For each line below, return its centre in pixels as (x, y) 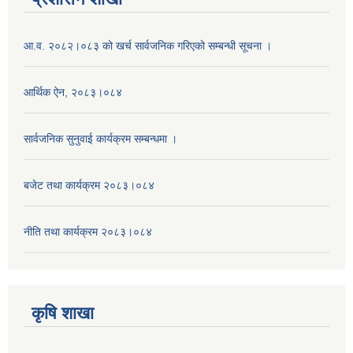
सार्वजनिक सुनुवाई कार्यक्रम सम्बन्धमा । (100, 138)
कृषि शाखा (63, 313)
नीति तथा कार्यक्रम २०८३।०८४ (88, 231)
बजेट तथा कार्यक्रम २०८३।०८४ (89, 185)
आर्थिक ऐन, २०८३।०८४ (73, 92)
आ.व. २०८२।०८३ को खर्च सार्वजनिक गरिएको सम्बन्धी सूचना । (148, 45)
